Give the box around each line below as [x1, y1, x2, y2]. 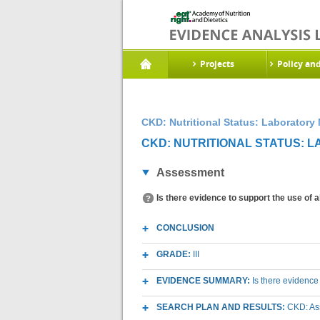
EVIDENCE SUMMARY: [156, 276, 252, 286]
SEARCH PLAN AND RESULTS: [156, 302, 287, 312]
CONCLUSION [156, 223, 214, 233]
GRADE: [156, 249, 193, 259]
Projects [200, 58, 234, 70]
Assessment [156, 166, 224, 179]
